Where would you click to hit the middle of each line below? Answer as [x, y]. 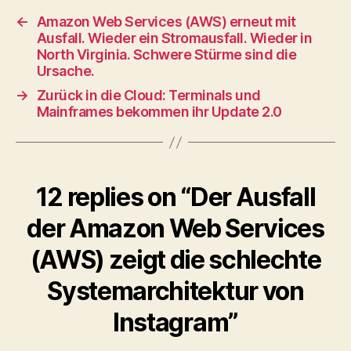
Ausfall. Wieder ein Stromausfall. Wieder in [174, 38]
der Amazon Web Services [175, 228]
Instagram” [175, 322]
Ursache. [65, 71]
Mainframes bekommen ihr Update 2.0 [159, 112]
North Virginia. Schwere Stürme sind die [166, 54]
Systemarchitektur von [175, 291]
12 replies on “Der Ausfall [175, 197]
